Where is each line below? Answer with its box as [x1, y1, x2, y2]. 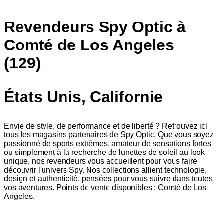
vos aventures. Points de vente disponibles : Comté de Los [4, 183, 206, 192]
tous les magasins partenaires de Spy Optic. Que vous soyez [4, 130, 214, 139]
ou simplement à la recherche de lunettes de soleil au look [4, 148, 205, 156]
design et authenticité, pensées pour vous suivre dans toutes [4, 174, 213, 183]
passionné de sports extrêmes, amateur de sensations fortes [4, 139, 211, 148]
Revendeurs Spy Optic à [4, 18, 186, 36]
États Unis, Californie [4, 88, 163, 106]
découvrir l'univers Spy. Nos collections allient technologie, [4, 165, 207, 174]
